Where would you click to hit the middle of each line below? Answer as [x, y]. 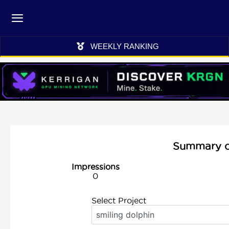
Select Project [119, 200]
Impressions [95, 167]
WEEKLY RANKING [124, 46]
